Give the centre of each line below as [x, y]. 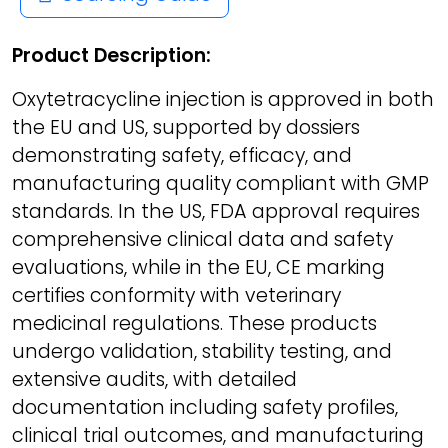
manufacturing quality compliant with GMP [220, 184]
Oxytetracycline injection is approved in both [223, 100]
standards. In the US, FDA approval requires [216, 212]
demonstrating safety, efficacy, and [182, 156]
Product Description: [111, 56]
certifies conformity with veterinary [176, 296]
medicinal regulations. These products [194, 324]
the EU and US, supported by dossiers [186, 128]
